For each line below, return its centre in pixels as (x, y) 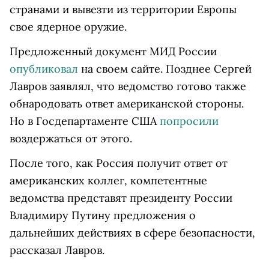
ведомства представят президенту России (121, 198)
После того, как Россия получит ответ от (119, 163)
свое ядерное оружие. (68, 27)
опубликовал (44, 69)
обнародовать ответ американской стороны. (127, 104)
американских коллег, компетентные (108, 180)
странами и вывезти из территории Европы (123, 9)
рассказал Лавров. (57, 250)
